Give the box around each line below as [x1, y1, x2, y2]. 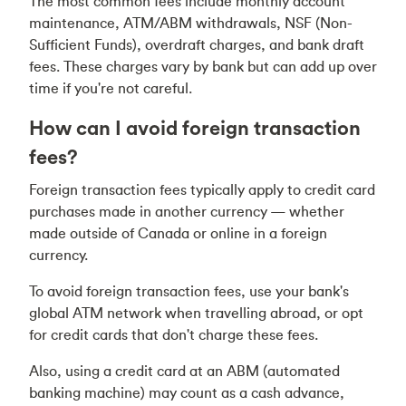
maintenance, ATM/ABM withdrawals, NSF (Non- [29, 14, 353, 32]
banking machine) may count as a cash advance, [29, 383, 344, 401]
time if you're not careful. [29, 79, 192, 97]
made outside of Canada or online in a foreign [29, 224, 327, 242]
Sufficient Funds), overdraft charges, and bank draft [29, 35, 364, 53]
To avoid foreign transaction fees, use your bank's [29, 282, 349, 300]
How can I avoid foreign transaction [29, 115, 361, 140]
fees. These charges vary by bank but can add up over [29, 57, 377, 75]
